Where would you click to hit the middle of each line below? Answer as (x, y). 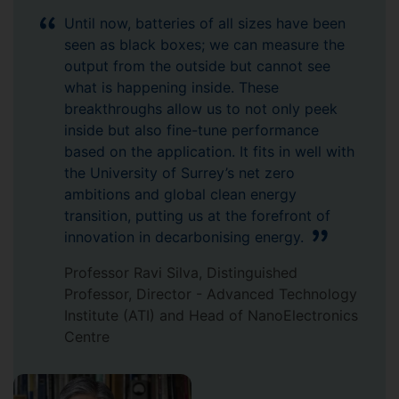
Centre (87, 337)
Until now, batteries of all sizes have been (205, 24)
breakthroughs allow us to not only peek (201, 109)
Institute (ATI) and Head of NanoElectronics (211, 316)
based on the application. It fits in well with (209, 152)
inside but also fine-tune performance (191, 130)
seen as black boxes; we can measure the (204, 45)
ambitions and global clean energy (180, 195)
